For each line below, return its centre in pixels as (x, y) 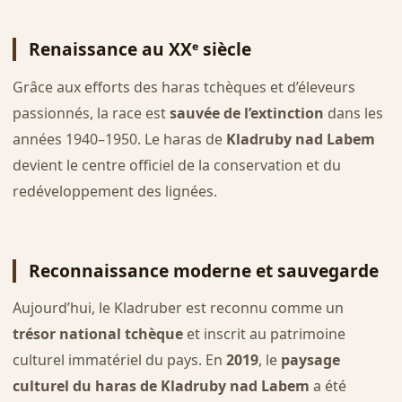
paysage (310, 360)
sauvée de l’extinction (246, 113)
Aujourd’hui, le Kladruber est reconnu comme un (178, 308)
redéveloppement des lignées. (114, 191)
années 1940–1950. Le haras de (119, 139)
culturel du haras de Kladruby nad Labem (161, 386)
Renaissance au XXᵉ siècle (140, 49)
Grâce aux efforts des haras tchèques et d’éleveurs (184, 87)
